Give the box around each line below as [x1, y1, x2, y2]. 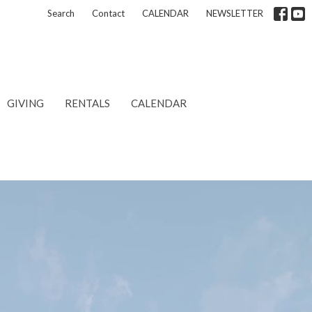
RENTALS [64, 97, 110, 110]
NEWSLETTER [206, 8, 263, 19]
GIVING [6, 97, 44, 110]
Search [47, 8, 75, 19]
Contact [92, 8, 125, 19]
